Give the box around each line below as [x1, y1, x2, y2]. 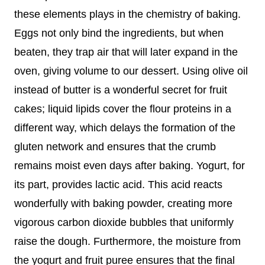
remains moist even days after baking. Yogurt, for [14, 159, 245, 172]
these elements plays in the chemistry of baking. [14, 8, 241, 20]
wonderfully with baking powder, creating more [14, 197, 232, 209]
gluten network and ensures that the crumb [14, 140, 216, 153]
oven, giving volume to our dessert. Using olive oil [14, 64, 248, 77]
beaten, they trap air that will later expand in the [14, 46, 238, 58]
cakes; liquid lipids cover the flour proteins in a [14, 102, 231, 115]
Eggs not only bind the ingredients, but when [14, 27, 224, 39]
